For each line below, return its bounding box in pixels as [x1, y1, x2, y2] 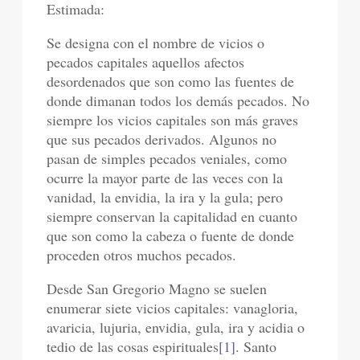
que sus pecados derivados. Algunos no [47, 129, 277, 149]
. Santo [235, 337, 277, 357]
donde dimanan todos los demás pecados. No [47, 91, 310, 111]
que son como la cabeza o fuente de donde [47, 226, 295, 246]
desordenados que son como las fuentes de [47, 72, 295, 92]
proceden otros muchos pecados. [47, 245, 237, 265]
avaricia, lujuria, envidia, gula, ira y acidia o [47, 317, 305, 337]
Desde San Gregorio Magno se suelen [47, 279, 268, 299]
